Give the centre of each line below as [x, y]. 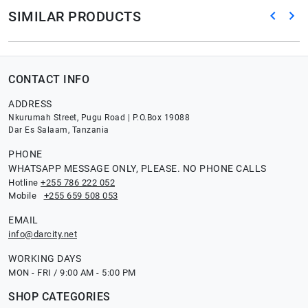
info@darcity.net [43, 234]
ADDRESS [30, 103]
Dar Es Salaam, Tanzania [59, 130]
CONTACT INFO [49, 79]
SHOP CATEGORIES [59, 296]
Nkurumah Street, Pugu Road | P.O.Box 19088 [99, 117]
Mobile [26, 195]
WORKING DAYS [45, 258]
